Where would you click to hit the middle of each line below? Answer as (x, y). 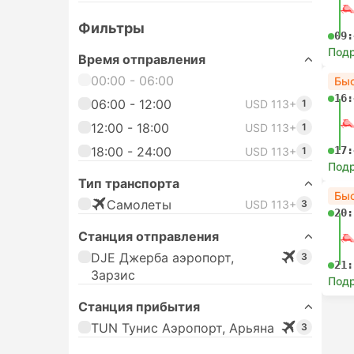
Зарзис (113, 275)
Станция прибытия (139, 307)
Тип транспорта (129, 183)
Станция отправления (149, 236)
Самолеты (139, 205)
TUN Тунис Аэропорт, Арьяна (183, 328)
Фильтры (111, 28)
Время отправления (142, 59)
